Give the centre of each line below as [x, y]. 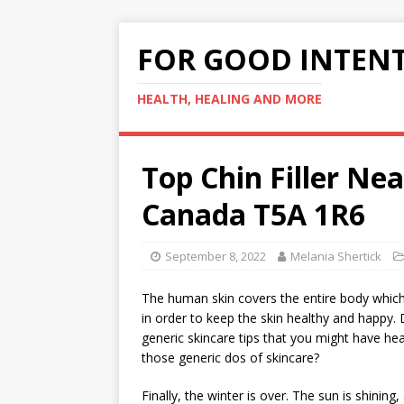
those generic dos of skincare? [230, 358]
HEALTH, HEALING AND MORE [230, 99]
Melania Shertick [336, 256]
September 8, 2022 [216, 256]
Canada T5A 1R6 [253, 214]
